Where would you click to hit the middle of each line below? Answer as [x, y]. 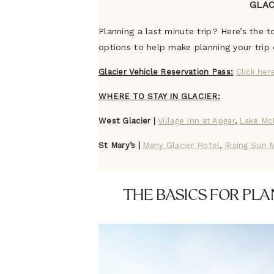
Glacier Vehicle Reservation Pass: [166, 72]
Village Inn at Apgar [196, 121]
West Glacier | [127, 121]
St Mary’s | [120, 145]
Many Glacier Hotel [181, 145]
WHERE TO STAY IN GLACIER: [159, 96]
